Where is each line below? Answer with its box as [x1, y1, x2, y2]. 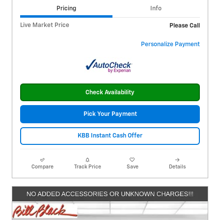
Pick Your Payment [83, 111, 137, 118]
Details [169, 164, 186, 169]
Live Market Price [20, 22, 69, 29]
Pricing [56, 5, 76, 12]
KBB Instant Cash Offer [78, 133, 142, 139]
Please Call [169, 23, 200, 29]
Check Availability [85, 89, 135, 96]
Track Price [74, 164, 101, 169]
